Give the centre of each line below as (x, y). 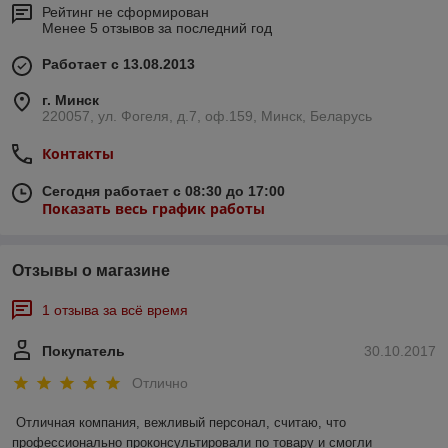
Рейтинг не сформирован (125, 12)
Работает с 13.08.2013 (118, 64)
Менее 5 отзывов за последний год (157, 28)
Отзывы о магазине (91, 271)
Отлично (160, 382)
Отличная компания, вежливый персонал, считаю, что (181, 422)
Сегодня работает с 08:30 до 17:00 (163, 191)
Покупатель (83, 351)
